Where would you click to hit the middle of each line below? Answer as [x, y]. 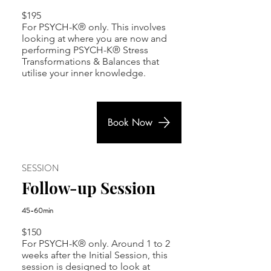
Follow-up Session [89, 188]
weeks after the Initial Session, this [95, 255]
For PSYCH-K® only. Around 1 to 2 [96, 243]
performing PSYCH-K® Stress [85, 50]
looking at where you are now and [94, 38]
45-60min [38, 211]
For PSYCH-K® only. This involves [94, 27]
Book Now [130, 122]
